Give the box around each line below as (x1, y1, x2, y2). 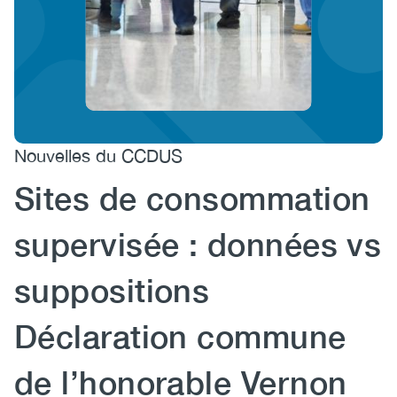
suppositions (14, 271, 210, 309)
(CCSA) (32, 17, 126, 51)
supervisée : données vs (14, 225, 382, 263)
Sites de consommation (14, 179, 370, 217)
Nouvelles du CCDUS (14, 145, 183, 166)
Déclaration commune (14, 317, 346, 355)
